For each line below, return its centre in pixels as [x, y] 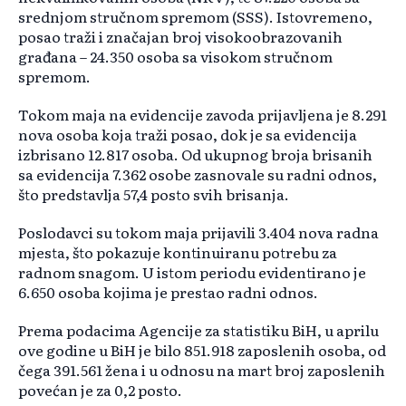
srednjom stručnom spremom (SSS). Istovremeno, [195, 17]
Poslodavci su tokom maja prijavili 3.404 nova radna [198, 232]
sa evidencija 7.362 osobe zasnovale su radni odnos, [198, 174]
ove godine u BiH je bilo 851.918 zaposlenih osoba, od [202, 350]
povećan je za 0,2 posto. [100, 390]
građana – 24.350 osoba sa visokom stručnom [175, 57]
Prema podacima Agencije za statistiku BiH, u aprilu [198, 330]
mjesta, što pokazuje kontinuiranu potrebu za [178, 252]
